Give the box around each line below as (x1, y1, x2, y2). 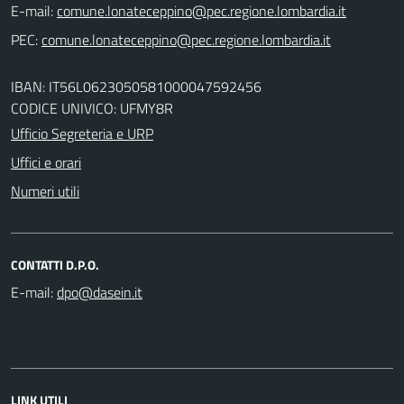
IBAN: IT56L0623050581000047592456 (11, 75, 262, 97)
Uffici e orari (11, 151, 81, 173)
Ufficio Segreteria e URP (11, 122, 153, 144)
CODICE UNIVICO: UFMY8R (11, 96, 173, 119)
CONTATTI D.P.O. (11, 254, 99, 274)
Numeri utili (11, 179, 79, 202)
